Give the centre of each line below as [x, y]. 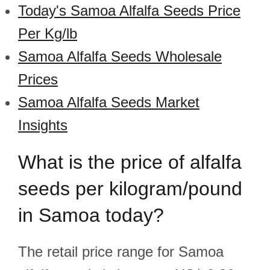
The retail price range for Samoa [121, 252]
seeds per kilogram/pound [130, 189]
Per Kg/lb [48, 33]
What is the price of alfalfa [130, 162]
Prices [38, 79]
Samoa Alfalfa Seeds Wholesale [120, 56]
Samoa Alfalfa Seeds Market [109, 102]
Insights [43, 125]
